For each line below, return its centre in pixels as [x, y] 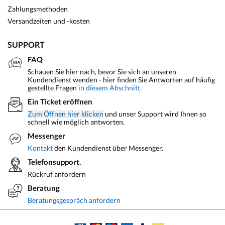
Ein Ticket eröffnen [60, 101]
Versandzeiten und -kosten [49, 21]
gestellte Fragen [53, 88]
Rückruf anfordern [57, 174]
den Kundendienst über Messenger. [108, 148]
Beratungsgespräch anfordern [74, 200]
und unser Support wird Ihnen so [155, 114]
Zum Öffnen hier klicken [66, 114]
